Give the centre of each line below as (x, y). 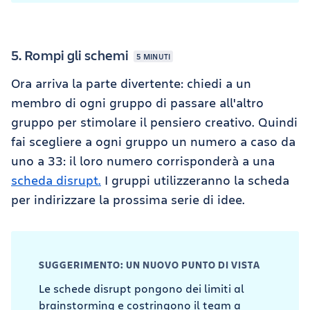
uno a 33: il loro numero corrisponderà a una (143, 160)
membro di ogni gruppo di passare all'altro (137, 102)
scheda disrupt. (56, 180)
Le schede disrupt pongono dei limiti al (142, 288)
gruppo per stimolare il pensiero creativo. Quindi (154, 121)
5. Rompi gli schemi (71, 55)
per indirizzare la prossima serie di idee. (128, 199)
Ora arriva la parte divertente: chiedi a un (131, 83)
